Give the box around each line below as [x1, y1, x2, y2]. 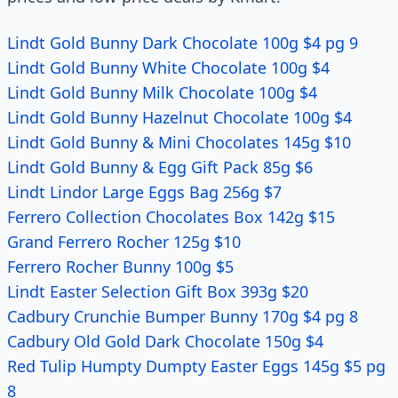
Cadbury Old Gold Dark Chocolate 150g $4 [7, 330, 323, 352]
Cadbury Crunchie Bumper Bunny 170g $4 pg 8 [7, 306, 358, 327]
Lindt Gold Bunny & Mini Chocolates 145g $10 [7, 131, 351, 153]
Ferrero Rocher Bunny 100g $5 [7, 256, 234, 277]
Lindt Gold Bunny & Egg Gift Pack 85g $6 [7, 156, 313, 178]
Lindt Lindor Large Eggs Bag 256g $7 [7, 181, 282, 203]
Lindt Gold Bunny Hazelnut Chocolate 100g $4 [7, 107, 352, 128]
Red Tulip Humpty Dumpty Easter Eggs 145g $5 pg [7, 355, 386, 377]
